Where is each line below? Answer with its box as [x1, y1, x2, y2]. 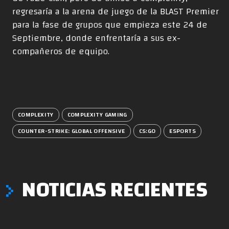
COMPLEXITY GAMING [67, 108, 127, 120]
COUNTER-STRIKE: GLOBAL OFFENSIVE [18, 125, 125, 136]
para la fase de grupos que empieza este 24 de [12, 16, 208, 33]
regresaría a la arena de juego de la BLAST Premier [12, 3, 219, 20]
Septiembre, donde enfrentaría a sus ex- [12, 29, 180, 47]
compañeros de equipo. [12, 42, 109, 60]
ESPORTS [169, 125, 196, 136]
